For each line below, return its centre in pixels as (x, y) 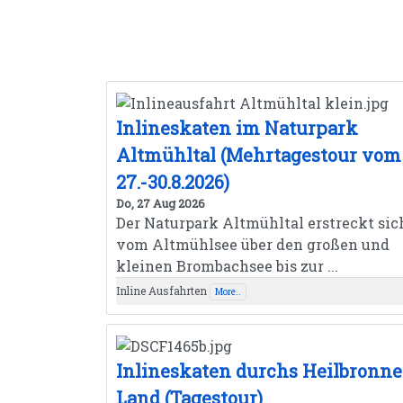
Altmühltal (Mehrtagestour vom (259, 155)
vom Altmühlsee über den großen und (253, 245)
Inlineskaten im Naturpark (237, 128)
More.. (228, 292)
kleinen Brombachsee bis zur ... (227, 266)
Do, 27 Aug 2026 (161, 204)
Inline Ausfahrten (161, 291)
